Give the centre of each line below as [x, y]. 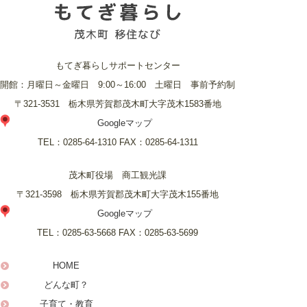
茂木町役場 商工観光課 [118, 175]
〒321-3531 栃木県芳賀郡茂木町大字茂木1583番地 [118, 103]
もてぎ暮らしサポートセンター [118, 65]
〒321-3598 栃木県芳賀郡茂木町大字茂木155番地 [118, 194]
